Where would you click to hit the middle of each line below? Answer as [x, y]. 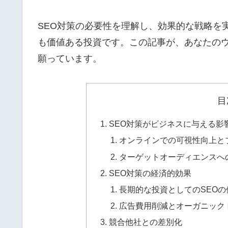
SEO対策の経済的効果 [150, 173]
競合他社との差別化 [146, 222]
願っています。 [70, 58]
